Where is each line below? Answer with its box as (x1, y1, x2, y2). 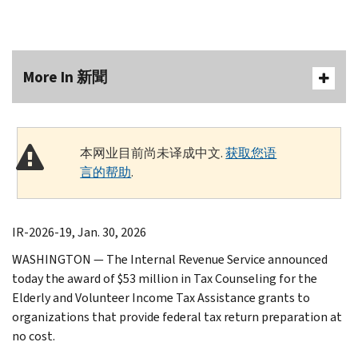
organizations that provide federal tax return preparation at (12, 308, 342, 325)
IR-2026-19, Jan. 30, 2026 (12, 223, 146, 241)
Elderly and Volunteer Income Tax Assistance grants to (12, 288, 310, 306)
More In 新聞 (23, 66, 107, 87)
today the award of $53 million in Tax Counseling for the (12, 269, 317, 287)
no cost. (12, 327, 55, 344)
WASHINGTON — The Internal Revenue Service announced (12, 250, 328, 268)
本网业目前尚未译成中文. (80, 144, 226, 161)
